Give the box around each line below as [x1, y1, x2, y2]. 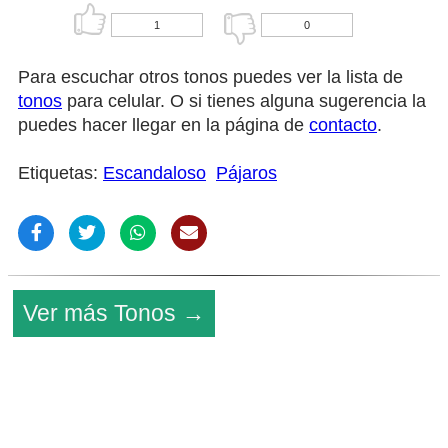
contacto [309, 114, 377, 135]
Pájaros [216, 162, 277, 183]
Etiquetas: [18, 162, 103, 183]
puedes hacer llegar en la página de [18, 114, 309, 135]
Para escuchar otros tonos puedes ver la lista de [18, 66, 403, 87]
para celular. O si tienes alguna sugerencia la [62, 90, 426, 111]
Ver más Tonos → [23, 299, 205, 326]
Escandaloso [103, 162, 206, 183]
